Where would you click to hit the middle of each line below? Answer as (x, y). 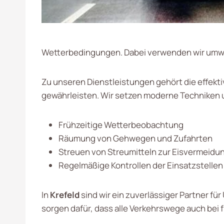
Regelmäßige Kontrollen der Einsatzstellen (141, 165)
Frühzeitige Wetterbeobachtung (121, 125)
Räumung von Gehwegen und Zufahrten (135, 138)
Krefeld (65, 195)
